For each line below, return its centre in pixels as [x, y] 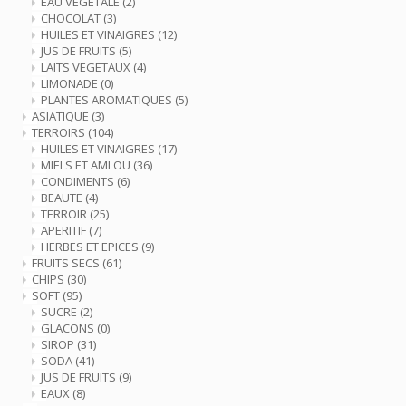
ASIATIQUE [62, 116]
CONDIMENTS [79, 181]
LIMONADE [71, 83]
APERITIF [65, 230]
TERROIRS [60, 132]
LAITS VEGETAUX [87, 67]
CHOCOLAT [72, 18]
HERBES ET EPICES [91, 246]
